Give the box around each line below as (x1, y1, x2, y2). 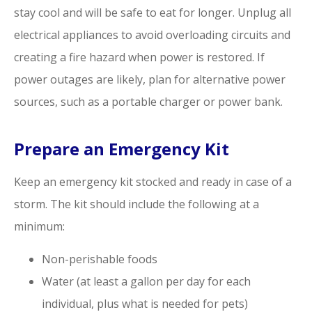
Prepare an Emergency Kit (14, 137, 229, 161)
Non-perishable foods (42, 251, 157, 267)
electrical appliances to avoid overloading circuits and (14, 27, 290, 43)
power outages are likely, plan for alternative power (14, 72, 286, 88)
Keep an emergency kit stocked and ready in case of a (14, 174, 292, 190)
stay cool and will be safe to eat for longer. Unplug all (14, 5, 291, 21)
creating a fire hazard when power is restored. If (14, 49, 265, 65)
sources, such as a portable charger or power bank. (14, 94, 283, 110)
